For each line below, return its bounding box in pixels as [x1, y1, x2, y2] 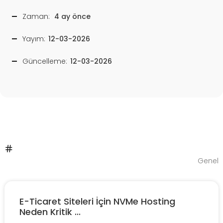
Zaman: [22, 11, 50, 21]
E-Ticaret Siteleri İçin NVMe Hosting [19, 195, 175, 208]
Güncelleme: [22, 56, 67, 66]
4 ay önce [54, 11, 91, 21]
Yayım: [22, 33, 45, 44]
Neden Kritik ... [19, 205, 81, 218]
